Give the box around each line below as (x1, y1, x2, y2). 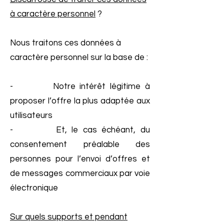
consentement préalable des (10, 140, 150, 149)
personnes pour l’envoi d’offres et (10, 154, 150, 163)
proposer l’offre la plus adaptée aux (10, 96, 150, 105)
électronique (10, 183, 58, 192)
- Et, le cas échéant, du (10, 125, 150, 134)
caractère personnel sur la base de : (10, 53, 148, 62)
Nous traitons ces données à (10, 38, 121, 47)
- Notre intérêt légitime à (10, 82, 150, 91)
